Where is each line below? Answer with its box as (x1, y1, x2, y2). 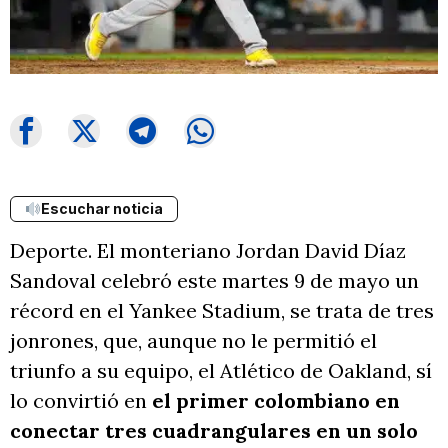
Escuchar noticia (40, 200, 163, 218)
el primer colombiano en (152, 388, 400, 414)
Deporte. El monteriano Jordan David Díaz (10, 238, 406, 264)
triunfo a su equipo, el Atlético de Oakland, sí (10, 358, 432, 384)
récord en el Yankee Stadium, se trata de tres (10, 298, 434, 324)
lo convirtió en (10, 388, 152, 414)
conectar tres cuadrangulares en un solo (10, 418, 418, 444)
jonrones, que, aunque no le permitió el (10, 328, 377, 354)
